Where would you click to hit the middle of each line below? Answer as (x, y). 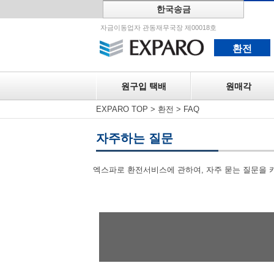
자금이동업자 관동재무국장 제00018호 (158, 28)
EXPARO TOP (122, 109)
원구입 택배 (143, 86)
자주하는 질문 (135, 138)
